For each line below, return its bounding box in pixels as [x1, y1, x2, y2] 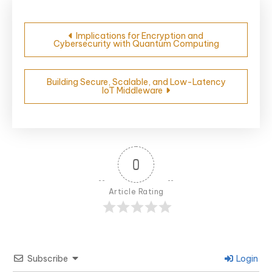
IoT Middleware [102, 84, 163, 96]
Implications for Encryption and [76, 30, 203, 41]
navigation [24, 38, 123, 62]
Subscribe [27, 253, 68, 264]
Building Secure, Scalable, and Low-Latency [46, 76, 226, 87]
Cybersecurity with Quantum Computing [53, 38, 219, 49]
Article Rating [108, 186, 164, 196]
